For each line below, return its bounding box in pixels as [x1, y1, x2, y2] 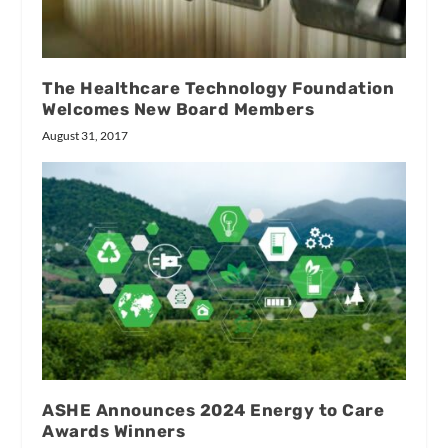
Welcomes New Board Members [42, 99, 315, 120]
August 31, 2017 [42, 128, 129, 144]
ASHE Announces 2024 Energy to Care [42, 400, 385, 421]
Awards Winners [42, 421, 186, 442]
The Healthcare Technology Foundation [42, 78, 395, 99]
